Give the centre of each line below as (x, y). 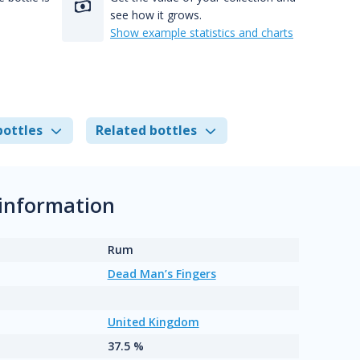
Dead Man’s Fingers (162, 274)
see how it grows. (156, 15)
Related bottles (146, 130)
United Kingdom (153, 322)
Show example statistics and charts (202, 33)
